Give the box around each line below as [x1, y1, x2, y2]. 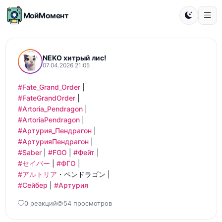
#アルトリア [17, 170, 57, 178]
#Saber [17, 148, 42, 157]
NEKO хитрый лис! [42, 54, 107, 62]
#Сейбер [17, 181, 48, 189]
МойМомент [23, 10, 69, 20]
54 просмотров [63, 200, 112, 207]
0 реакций [24, 200, 57, 207]
